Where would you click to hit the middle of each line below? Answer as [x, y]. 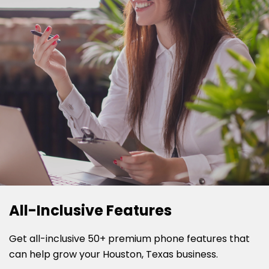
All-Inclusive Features [90, 210]
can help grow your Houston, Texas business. [113, 254]
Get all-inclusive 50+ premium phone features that [129, 238]
